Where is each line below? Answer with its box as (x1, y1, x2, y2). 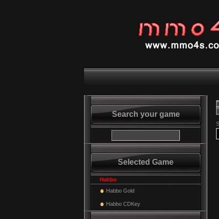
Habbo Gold (106, 188, 134, 194)
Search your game (111, 110, 180, 118)
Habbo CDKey (106, 201, 140, 207)
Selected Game (118, 158, 174, 166)
